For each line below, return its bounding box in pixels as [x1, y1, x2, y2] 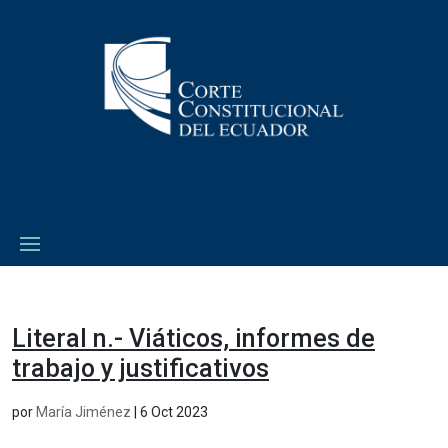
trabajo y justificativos [12, 353, 269, 383]
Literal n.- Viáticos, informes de [12, 323, 375, 353]
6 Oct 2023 [140, 403, 208, 420]
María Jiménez [36, 403, 131, 420]
